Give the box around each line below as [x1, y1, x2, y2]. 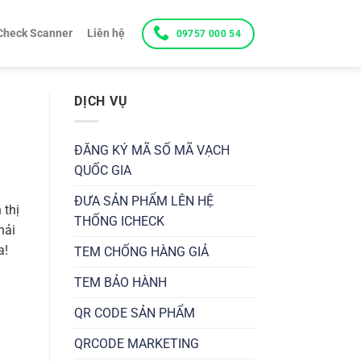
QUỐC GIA [74, 162, 131, 178]
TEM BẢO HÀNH [74, 274, 167, 290]
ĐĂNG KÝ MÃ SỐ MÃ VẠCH [74, 142, 230, 158]
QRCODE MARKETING [74, 335, 199, 351]
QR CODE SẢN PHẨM [74, 305, 195, 321]
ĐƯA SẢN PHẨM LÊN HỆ [74, 193, 214, 209]
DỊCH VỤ [74, 93, 128, 109]
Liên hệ [86, 26, 125, 40]
